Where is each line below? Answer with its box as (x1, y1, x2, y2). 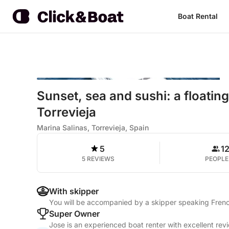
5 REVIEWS (82, 155, 115, 163)
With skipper (49, 186, 99, 196)
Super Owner (49, 209, 100, 219)
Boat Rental (177, 12, 218, 20)
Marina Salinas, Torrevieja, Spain (37, 123, 149, 132)
